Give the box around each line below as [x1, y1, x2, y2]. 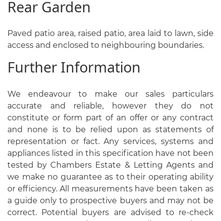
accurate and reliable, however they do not [7, 101, 214, 110]
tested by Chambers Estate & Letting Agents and [7, 160, 214, 170]
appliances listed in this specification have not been [7, 148, 214, 158]
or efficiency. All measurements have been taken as [7, 184, 214, 193]
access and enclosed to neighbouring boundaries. [7, 40, 204, 50]
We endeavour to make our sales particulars [7, 89, 214, 99]
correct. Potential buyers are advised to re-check [7, 207, 214, 217]
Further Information [7, 57, 141, 77]
